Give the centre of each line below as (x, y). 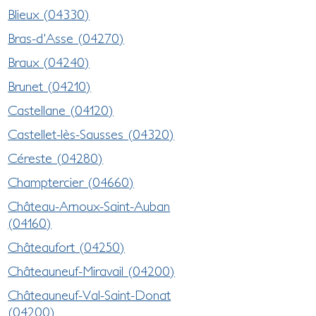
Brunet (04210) (50, 86)
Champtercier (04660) (71, 182)
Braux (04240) (49, 62)
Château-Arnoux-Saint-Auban (89, 206)
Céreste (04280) (56, 158)
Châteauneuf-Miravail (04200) (92, 271)
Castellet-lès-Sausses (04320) (91, 134)
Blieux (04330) (49, 14)
